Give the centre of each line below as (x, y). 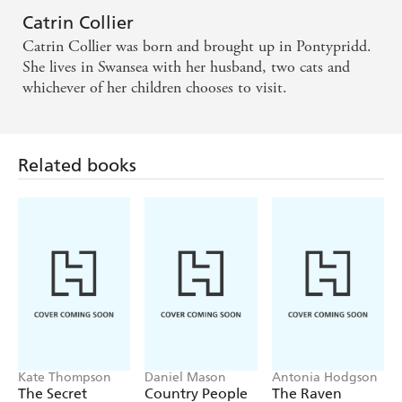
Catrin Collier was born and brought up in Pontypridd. (197, 47)
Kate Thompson (65, 377)
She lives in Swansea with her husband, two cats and (186, 67)
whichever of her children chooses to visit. (155, 88)
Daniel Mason (186, 377)
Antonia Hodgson (324, 377)
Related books (77, 166)
